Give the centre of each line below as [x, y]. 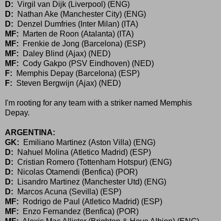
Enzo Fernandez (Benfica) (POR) [79, 211]
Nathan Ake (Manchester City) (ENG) [80, 14]
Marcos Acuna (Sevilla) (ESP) [67, 191]
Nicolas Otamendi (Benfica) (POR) [75, 172]
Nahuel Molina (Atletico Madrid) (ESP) [82, 152]
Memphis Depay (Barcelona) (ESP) [76, 73]
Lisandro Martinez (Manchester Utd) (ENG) [90, 182]
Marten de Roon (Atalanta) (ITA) [76, 34]
